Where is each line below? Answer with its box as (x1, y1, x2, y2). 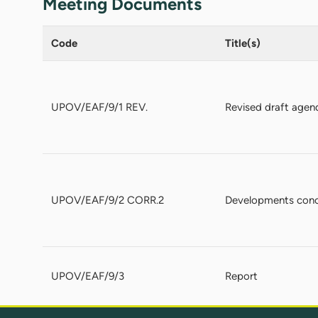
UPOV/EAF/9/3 (51, 269, 124, 283)
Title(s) (225, 36, 261, 50)
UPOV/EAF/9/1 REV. (51, 100, 148, 114)
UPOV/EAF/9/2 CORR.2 (51, 193, 164, 207)
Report (225, 269, 258, 283)
